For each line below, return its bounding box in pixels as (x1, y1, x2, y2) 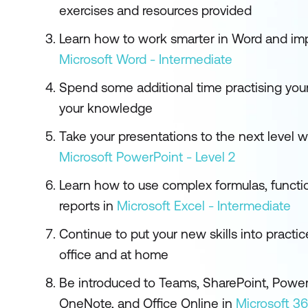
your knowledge (59, 100, 153, 115)
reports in (59, 198, 117, 213)
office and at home (59, 247, 168, 262)
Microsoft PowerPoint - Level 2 (59, 149, 235, 164)
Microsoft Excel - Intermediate (117, 198, 291, 213)
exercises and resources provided (59, 3, 252, 18)
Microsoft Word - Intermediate (59, 52, 232, 67)
